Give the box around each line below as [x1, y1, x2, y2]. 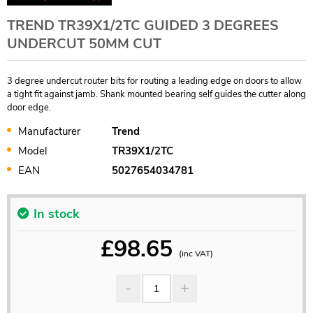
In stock [34, 205, 80, 222]
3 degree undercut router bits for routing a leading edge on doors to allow [7, 74, 302, 87]
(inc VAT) [178, 247, 213, 259]
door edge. [7, 101, 51, 114]
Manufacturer [18, 124, 80, 138]
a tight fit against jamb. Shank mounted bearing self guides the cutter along [7, 87, 306, 101]
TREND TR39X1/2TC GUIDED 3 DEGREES [7, 15, 279, 35]
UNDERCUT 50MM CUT [7, 34, 161, 53]
